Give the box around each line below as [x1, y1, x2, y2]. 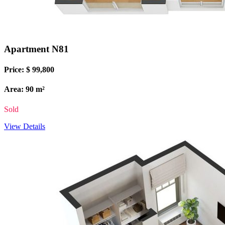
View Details [4, 122, 45, 131]
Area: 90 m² [4, 85, 45, 94]
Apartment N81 [4, 43, 69, 54]
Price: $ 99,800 [4, 65, 54, 74]
